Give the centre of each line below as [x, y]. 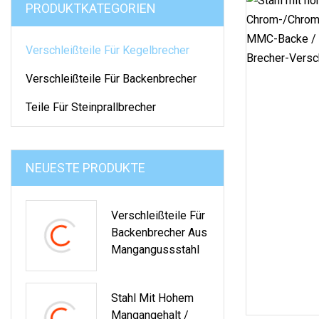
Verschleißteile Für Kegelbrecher [108, 50]
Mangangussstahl [155, 249]
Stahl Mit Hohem [152, 298]
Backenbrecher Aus [159, 232]
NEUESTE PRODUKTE [85, 167]
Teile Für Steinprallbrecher [91, 107]
